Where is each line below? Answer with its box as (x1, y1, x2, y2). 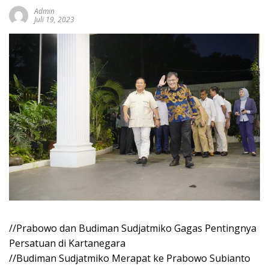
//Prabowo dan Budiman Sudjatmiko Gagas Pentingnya (9, 222, 256, 235)
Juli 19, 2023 (34, 14, 74, 25)
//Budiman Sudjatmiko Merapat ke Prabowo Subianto (9, 252, 250, 265)
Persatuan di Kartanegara (9, 237, 125, 250)
